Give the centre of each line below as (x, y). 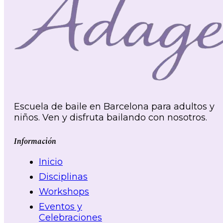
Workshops (64, 191)
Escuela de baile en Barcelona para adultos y (114, 106)
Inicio (51, 162)
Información (35, 141)
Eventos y (60, 206)
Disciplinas (63, 176)
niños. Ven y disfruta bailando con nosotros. (112, 117)
